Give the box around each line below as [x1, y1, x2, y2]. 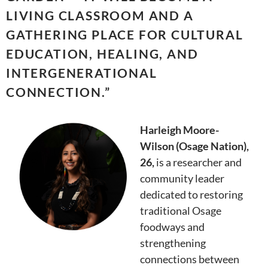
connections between [140, 252, 239, 266]
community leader [140, 172, 224, 185]
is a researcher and [154, 156, 242, 169]
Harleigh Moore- [140, 123, 219, 137]
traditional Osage [140, 204, 221, 218]
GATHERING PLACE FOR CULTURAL [6, 27, 243, 42]
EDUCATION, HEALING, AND [6, 46, 199, 62]
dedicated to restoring [140, 188, 243, 202]
